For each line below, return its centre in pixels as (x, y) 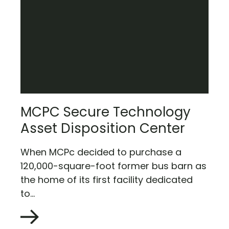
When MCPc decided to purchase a (101, 152)
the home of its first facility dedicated (107, 179)
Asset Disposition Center (103, 129)
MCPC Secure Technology (106, 112)
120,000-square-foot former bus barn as (113, 166)
